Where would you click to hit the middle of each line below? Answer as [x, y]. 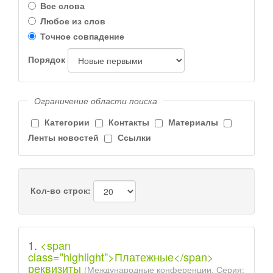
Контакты [129, 122]
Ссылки [134, 137]
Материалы [193, 122]
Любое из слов [73, 21]
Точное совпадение [82, 36]
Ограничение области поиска [96, 101]
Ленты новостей [63, 137]
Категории [67, 122]
